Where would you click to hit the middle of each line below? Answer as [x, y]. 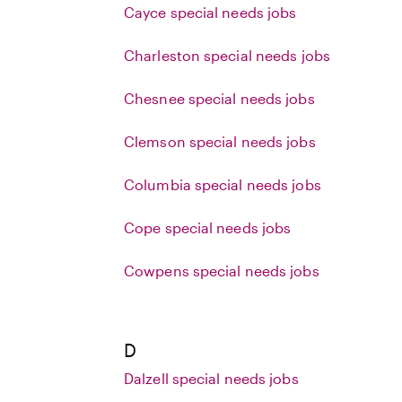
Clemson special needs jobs [220, 141]
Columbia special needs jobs [223, 184]
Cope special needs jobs [208, 227]
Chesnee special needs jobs [219, 98]
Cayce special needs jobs [210, 12]
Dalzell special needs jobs [211, 378]
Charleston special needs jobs [227, 55]
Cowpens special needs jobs [222, 271]
